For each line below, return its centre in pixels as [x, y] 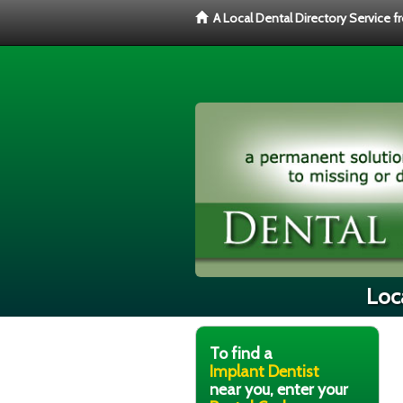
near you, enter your [279, 389]
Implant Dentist [264, 371]
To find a [241, 353]
